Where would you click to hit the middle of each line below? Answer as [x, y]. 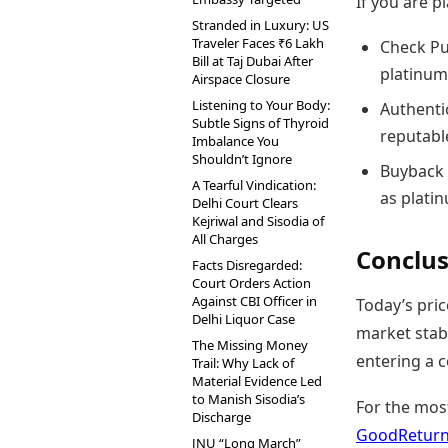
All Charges [225, 239]
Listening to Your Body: [261, 105]
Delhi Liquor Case [243, 319]
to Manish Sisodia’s [248, 399]
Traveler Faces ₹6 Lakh [258, 43]
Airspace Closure [241, 79]
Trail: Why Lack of [243, 363]
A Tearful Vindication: [254, 185]
